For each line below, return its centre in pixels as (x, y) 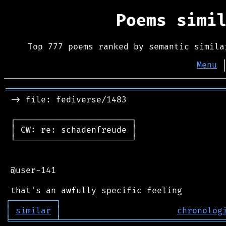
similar (33, 211)
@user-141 (31, 170)
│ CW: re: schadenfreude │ (71, 130)
